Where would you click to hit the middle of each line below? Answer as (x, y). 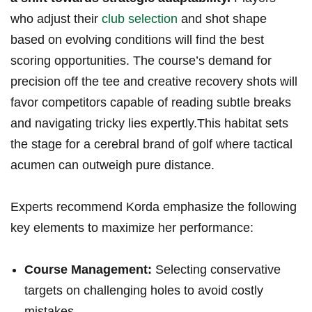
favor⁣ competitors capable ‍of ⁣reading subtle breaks (151, 103)
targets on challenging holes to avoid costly (144, 291)
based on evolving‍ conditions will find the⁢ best (137, 40)
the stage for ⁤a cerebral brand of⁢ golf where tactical (151, 145)
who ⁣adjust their (56, 19)
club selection (140, 19)
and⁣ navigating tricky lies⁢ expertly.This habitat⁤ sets (149, 124)
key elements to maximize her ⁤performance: (132, 228)
